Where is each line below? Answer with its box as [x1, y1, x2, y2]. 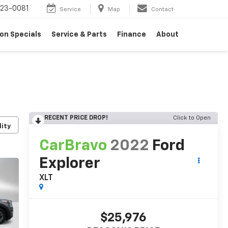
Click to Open [173, 115, 211, 121]
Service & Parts [51, 31, 107, 38]
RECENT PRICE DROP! [44, 115, 108, 121]
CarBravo [39, 138, 107, 154]
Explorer [39, 156, 100, 172]
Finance [117, 31, 146, 38]
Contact [151, 6, 174, 12]
